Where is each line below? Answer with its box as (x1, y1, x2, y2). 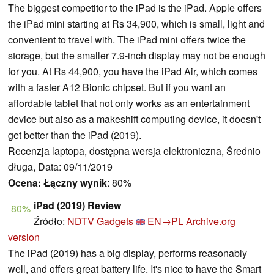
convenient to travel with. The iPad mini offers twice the (8, 32, 246, 47)
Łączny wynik (43, 176, 107, 190)
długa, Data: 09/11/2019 (8, 160, 113, 174)
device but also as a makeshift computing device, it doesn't (8, 112, 261, 127)
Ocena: (8, 176, 41, 190)
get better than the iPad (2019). (8, 128, 141, 143)
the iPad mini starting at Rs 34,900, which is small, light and (8, 17, 265, 31)
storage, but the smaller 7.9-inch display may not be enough (8, 48, 265, 63)
